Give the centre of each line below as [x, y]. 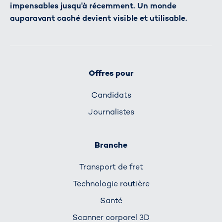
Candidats [111, 95]
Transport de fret [111, 166]
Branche [111, 145]
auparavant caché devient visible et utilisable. [99, 18]
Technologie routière [111, 183]
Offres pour [111, 73]
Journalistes [111, 111]
